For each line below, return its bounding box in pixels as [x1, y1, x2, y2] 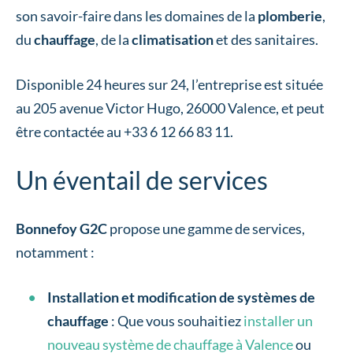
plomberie [258, 6, 322, 24]
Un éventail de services [16, 164, 268, 195]
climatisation [132, 30, 214, 48]
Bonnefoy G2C [16, 220, 107, 238]
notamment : [16, 243, 95, 262]
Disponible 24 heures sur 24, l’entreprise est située [16, 75, 323, 93]
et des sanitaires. [214, 30, 318, 48]
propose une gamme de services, [107, 220, 305, 238]
